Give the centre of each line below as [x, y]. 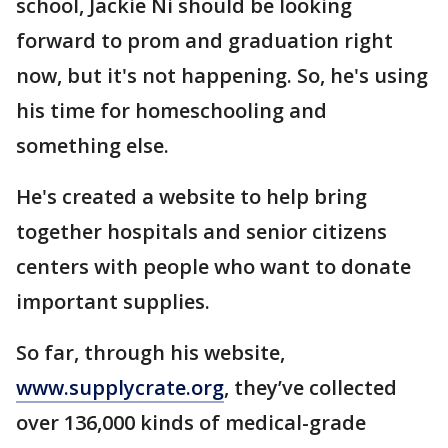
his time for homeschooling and [171, 110]
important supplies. [113, 301]
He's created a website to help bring [191, 196]
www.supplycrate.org [120, 387]
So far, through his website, [150, 352]
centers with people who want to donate [213, 266]
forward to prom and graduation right [204, 40]
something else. [92, 145]
